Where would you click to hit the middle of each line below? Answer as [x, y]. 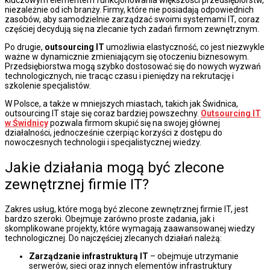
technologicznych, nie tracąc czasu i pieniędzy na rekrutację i [119, 76]
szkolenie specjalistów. [48, 85]
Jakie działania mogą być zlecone [115, 167]
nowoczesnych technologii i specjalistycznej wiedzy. [103, 142]
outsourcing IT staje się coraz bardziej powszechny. [103, 113]
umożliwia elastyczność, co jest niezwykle [184, 47]
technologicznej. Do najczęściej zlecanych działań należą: [113, 238]
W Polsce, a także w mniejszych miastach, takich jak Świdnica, [121, 103]
